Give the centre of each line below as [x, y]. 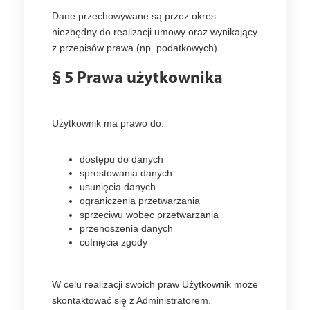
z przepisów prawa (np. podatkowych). [136, 48]
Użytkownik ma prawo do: [108, 123]
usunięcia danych [118, 187]
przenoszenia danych [126, 228]
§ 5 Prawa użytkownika [137, 79]
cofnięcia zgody [113, 242]
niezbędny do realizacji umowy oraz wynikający [155, 32]
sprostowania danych [126, 173]
